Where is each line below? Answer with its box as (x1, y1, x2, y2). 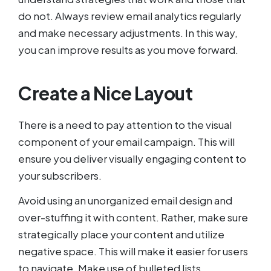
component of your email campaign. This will (18, 135, 235, 149)
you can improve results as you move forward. (18, 43, 242, 57)
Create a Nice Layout (18, 82, 192, 105)
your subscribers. (18, 169, 102, 183)
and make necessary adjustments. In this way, (18, 26, 238, 40)
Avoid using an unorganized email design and (18, 194, 232, 207)
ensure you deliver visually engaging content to (18, 152, 246, 166)
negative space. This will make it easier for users (18, 244, 248, 258)
